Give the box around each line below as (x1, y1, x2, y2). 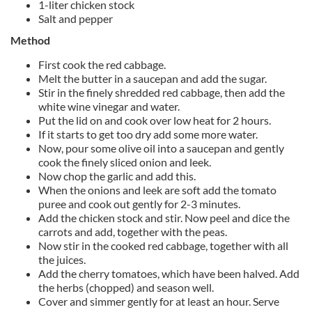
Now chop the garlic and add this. (38, 169, 196, 182)
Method (10, 33, 50, 47)
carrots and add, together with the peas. (38, 224, 227, 238)
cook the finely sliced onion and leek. (38, 155, 211, 169)
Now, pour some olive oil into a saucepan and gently (38, 141, 284, 155)
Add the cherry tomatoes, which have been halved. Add (38, 266, 299, 280)
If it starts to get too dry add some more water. (38, 127, 258, 141)
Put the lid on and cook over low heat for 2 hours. (38, 113, 271, 127)
